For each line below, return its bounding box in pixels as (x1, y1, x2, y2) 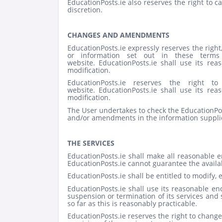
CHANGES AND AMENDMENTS (67, 30, 169, 40)
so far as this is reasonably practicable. (67, 198, 197, 208)
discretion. (67, 5, 103, 14)
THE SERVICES (67, 138, 114, 148)
